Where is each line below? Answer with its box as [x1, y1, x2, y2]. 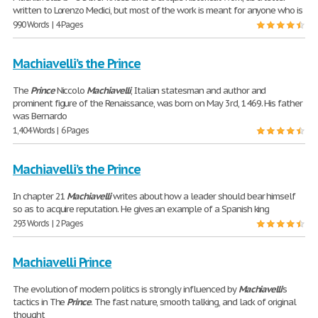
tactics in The [13, 296, 67, 309]
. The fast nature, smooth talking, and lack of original [91, 296, 296, 309]
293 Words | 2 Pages [13, 218, 84, 229]
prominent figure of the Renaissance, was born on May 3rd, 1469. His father [13, 97, 303, 110]
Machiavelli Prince [13, 253, 112, 270]
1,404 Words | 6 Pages [13, 125, 89, 136]
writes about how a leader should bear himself [111, 190, 296, 203]
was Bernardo [13, 110, 67, 123]
